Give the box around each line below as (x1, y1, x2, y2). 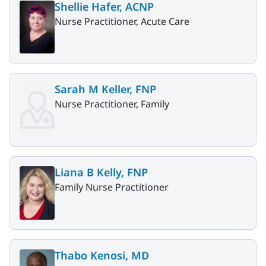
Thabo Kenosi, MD (55, 248, 149, 262)
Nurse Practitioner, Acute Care (55, 14, 189, 28)
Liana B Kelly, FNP (55, 165, 148, 180)
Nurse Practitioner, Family (55, 97, 169, 111)
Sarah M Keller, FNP (55, 82, 156, 97)
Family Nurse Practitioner (55, 180, 169, 194)
